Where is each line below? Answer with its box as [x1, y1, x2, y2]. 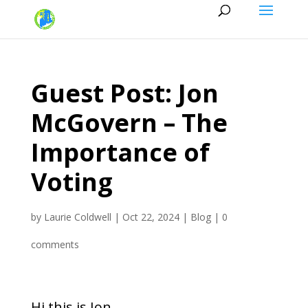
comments [30, 238, 79, 251]
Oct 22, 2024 [122, 210, 179, 223]
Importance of [30, 135, 210, 169]
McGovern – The [30, 106, 228, 140]
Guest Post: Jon [30, 76, 219, 110]
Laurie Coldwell [43, 210, 111, 223]
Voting [30, 165, 113, 199]
